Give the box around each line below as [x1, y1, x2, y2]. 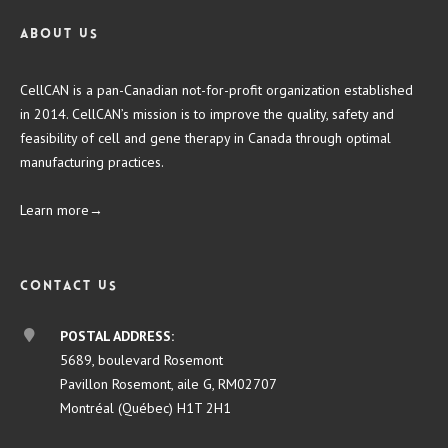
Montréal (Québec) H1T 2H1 [60, 398, 231, 417]
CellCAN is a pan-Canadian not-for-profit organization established [20, 80, 413, 99]
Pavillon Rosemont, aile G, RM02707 [60, 374, 277, 393]
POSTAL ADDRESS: [60, 326, 174, 345]
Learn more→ [20, 200, 103, 219]
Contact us [20, 280, 118, 293]
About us [20, 28, 99, 41]
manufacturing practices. [20, 152, 164, 171]
